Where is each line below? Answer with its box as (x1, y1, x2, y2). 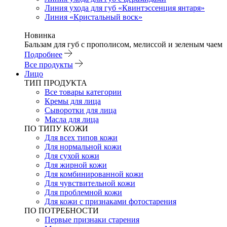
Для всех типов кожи (45, 133, 118, 142)
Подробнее (24, 50, 62, 59)
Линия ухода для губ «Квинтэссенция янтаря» (45, 4, 205, 12)
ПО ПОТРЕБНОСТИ (24, 206, 99, 215)
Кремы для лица (45, 97, 101, 105)
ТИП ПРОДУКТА (24, 79, 87, 87)
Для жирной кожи (45, 161, 107, 169)
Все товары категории (45, 88, 122, 96)
